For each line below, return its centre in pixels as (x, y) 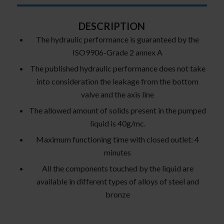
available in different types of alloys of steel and (117, 181)
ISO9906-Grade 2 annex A (118, 52)
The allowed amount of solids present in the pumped (118, 110)
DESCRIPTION (112, 26)
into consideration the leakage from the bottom (118, 81)
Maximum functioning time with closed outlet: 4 (118, 139)
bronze (117, 194)
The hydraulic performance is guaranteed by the (118, 39)
